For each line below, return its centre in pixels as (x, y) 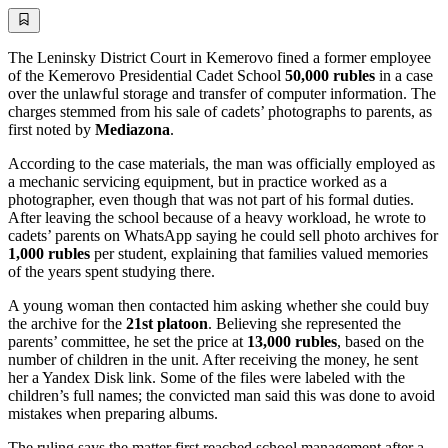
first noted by (51, 129)
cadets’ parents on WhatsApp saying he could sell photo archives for (223, 235)
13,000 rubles (292, 341)
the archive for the (67, 323)
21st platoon (167, 323)
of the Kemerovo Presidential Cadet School (146, 75)
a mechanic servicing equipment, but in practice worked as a (197, 181)
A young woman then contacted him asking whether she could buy (218, 305)
